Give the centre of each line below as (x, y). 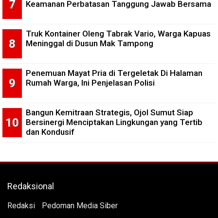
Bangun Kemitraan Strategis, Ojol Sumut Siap (109, 112)
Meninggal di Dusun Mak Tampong (90, 43)
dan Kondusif (50, 132)
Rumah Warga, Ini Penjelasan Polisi (90, 83)
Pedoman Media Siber (80, 205)
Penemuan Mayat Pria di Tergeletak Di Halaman (114, 73)
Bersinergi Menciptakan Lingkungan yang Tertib (114, 122)
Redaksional (31, 186)
